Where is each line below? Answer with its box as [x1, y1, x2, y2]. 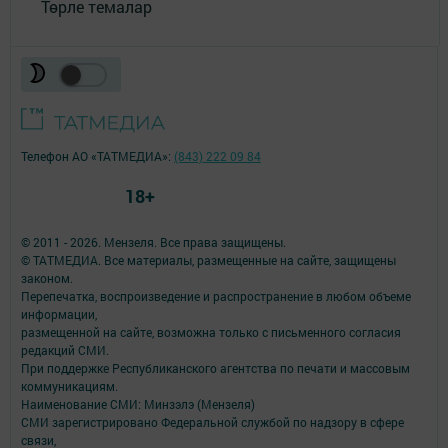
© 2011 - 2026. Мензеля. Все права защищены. [21, 234, 286, 251]
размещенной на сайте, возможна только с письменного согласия [21, 324, 401, 341]
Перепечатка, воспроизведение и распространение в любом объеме [21, 288, 411, 305]
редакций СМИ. [21, 342, 109, 359]
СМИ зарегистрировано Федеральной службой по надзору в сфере [21, 414, 404, 431]
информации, [21, 306, 97, 323]
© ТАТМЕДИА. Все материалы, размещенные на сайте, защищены [21, 252, 396, 269]
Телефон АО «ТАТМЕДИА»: [21, 148, 174, 165]
